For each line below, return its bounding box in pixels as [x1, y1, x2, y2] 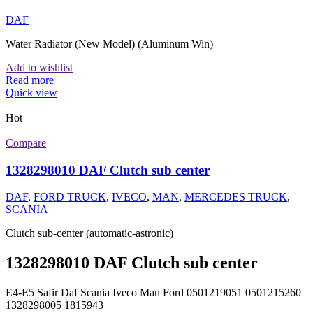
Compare [6, 136, 46, 149]
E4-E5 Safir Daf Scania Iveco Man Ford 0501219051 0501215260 [6, 286, 301, 299]
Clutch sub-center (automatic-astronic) [6, 227, 173, 240]
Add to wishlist [6, 61, 73, 73]
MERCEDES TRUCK [184, 191, 287, 203]
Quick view [6, 86, 57, 99]
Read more [6, 73, 54, 86]
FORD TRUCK [34, 191, 106, 203]
